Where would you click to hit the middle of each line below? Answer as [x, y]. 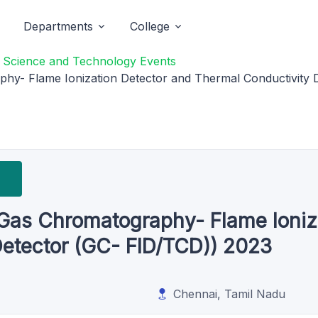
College [150, 26]
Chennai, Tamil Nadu [229, 294]
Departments [58, 26]
